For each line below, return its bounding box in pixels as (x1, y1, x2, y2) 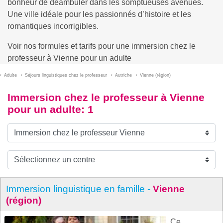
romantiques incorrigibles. (7, 22, 99, 30)
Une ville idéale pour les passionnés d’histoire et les (7, 10, 191, 18)
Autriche (115, 73, 132, 78)
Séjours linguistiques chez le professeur (25, 73, 107, 78)
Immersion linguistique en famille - (6, 184, 153, 194)
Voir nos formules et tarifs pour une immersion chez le (7, 42, 196, 50)
